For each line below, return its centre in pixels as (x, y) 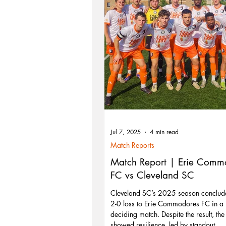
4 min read (164, 132)
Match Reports (132, 145)
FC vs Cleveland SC (152, 175)
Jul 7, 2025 (126, 132)
